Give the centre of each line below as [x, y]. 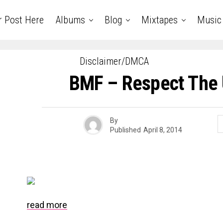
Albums [70, 20]
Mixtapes [159, 20]
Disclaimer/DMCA [114, 61]
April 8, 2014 [163, 130]
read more [47, 205]
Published [125, 130]
